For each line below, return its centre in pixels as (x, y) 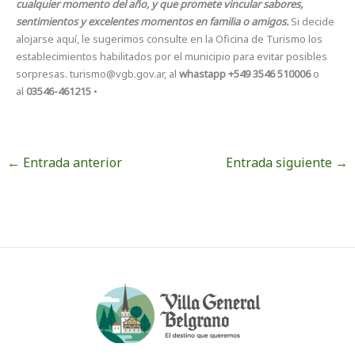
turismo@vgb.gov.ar (117, 74)
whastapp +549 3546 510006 (245, 74)
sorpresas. (43, 74)
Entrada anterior (71, 163)
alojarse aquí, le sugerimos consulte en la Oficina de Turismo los (170, 39)
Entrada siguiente (280, 163)
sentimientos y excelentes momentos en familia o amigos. (153, 22)
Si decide (312, 22)
